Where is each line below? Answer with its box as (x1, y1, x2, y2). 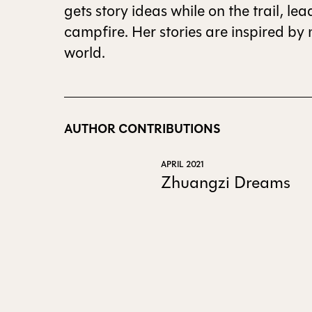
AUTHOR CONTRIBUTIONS (64, 119, 221, 139)
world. (64, 42, 106, 65)
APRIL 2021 (160, 157, 204, 171)
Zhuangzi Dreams (160, 170, 290, 194)
